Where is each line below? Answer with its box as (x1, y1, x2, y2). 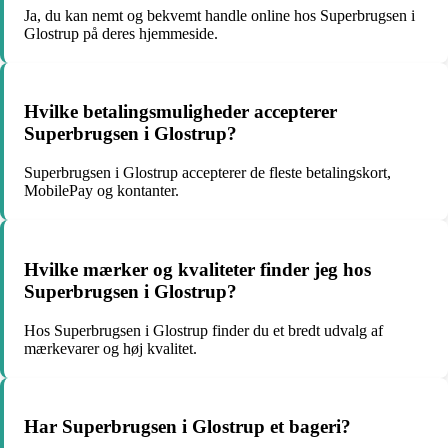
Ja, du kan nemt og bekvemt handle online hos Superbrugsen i (24, 6, 415, 24)
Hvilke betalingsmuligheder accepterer (24, 101, 337, 123)
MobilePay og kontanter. (24, 182, 179, 200)
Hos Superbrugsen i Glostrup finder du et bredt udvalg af (24, 321, 383, 339)
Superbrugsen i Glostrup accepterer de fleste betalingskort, (24, 164, 391, 182)
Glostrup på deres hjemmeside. (24, 24, 218, 42)
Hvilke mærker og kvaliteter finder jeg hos (24, 258, 371, 280)
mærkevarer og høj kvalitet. (24, 339, 197, 357)
